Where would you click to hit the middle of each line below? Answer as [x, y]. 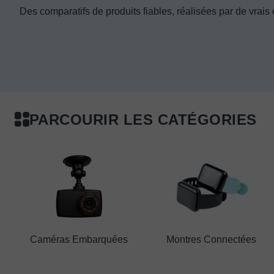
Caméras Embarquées [79, 239]
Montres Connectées [212, 239]
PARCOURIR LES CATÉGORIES [143, 119]
